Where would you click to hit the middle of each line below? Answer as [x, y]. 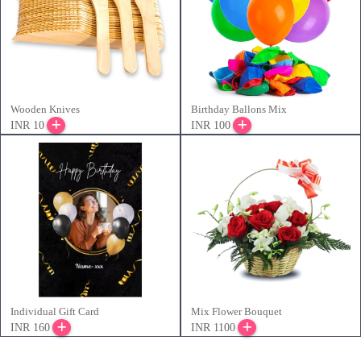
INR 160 [30, 327]
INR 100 [211, 125]
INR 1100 [213, 327]
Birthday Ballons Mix [239, 109]
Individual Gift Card [55, 311]
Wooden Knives [45, 109]
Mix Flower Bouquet [237, 311]
